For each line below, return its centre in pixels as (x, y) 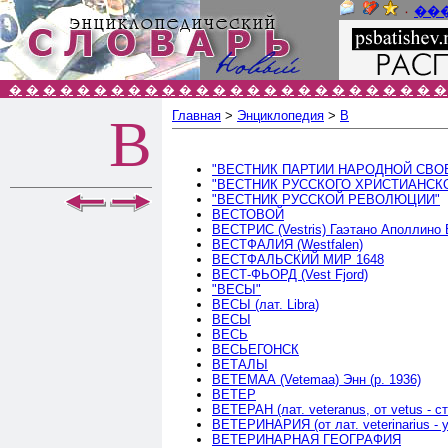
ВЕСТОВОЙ (248, 214)
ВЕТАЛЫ (240, 364)
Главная (196, 115)
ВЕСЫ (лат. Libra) (265, 304)
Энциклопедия (280, 115)
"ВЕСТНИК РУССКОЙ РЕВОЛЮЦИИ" (326, 199)
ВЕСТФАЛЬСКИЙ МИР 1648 (298, 259)
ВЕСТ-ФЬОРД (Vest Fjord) (290, 274)
